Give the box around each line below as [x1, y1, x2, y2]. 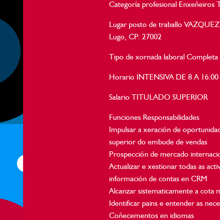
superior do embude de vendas [109, 137, 208, 146]
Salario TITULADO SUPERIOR [109, 92, 208, 102]
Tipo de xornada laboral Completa [109, 52, 219, 61]
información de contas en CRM [109, 174, 208, 183]
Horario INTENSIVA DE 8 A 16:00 [109, 72, 219, 82]
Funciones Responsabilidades [109, 112, 200, 122]
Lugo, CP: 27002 [109, 32, 162, 41]
